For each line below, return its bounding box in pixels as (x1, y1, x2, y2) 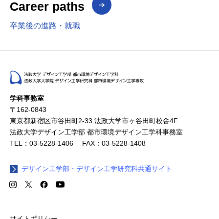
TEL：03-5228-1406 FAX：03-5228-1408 (10, 139, 146, 148)
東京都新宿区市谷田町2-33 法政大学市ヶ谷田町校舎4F (10, 117, 178, 125)
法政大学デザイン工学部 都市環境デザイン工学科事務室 (10, 128, 183, 136)
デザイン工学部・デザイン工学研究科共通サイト (22, 165, 172, 173)
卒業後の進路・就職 (10, 22, 80, 30)
